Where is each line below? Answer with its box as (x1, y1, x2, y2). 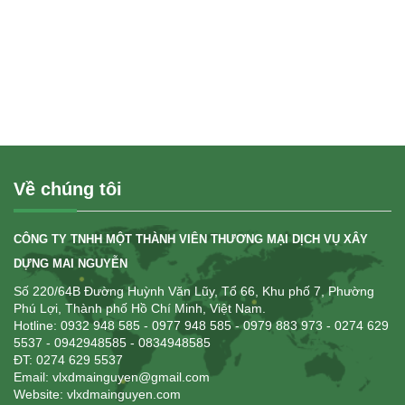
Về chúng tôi (14, 179, 122, 199)
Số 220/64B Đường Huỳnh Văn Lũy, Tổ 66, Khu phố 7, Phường (14, 284, 374, 298)
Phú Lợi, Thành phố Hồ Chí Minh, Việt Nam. (14, 301, 266, 316)
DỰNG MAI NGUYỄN (14, 257, 127, 270)
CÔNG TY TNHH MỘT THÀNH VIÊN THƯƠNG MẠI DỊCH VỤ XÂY (14, 232, 368, 246)
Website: (14, 387, 67, 401)
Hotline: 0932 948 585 (14, 318, 140, 333)
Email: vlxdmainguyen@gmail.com (14, 370, 210, 384)
